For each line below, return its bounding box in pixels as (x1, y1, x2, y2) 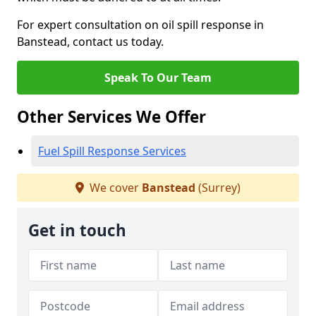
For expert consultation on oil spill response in (17, 17, 264, 32)
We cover (87, 180, 142, 195)
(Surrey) (195, 180, 241, 195)
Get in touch (28, 219, 126, 241)
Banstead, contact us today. (17, 34, 164, 49)
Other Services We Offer (17, 106, 206, 128)
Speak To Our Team (104, 70, 212, 85)
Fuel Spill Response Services (38, 143, 186, 159)
